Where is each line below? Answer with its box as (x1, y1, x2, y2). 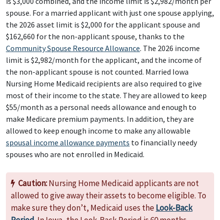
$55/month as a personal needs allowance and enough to (6, 102, 196, 112)
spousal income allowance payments (6, 137, 130, 147)
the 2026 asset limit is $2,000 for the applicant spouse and (6, 20, 200, 29)
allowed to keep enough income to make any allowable (6, 126, 191, 136)
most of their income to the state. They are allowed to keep (6, 90, 207, 100)
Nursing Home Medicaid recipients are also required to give (6, 79, 202, 88)
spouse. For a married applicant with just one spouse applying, (6, 8, 214, 18)
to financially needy (130, 137, 197, 147)
